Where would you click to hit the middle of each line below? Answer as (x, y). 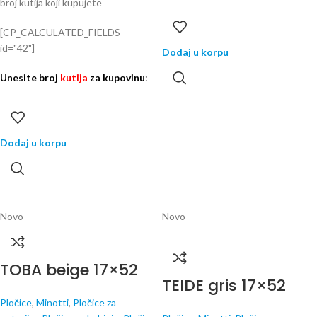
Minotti (52, 302)
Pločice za (94, 302)
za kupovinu (116, 77)
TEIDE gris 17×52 (224, 286)
